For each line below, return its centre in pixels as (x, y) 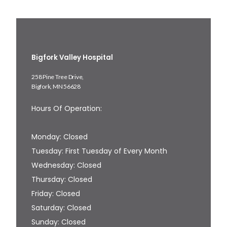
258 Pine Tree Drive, (58, 77)
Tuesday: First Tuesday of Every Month (99, 151)
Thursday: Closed (62, 179)
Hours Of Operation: (67, 108)
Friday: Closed (56, 194)
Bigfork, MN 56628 (56, 86)
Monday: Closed (60, 137)
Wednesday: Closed (66, 165)
